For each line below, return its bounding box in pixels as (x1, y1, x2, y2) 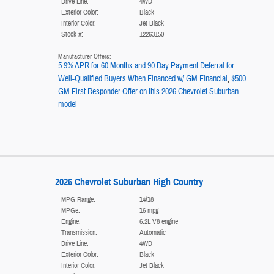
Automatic (139, 228, 166, 238)
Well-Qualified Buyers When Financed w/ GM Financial (57, 73, 228, 85)
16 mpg (139, 206, 158, 216)
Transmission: (61, 228, 97, 238)
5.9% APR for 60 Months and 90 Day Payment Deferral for (57, 61, 234, 72)
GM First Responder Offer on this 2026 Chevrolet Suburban (57, 86, 239, 98)
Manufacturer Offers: (57, 53, 111, 61)
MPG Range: (61, 194, 95, 205)
